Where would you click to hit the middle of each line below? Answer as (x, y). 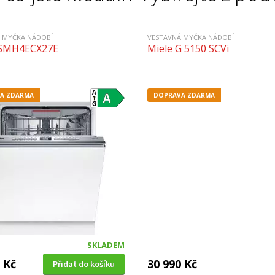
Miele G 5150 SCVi (188, 48)
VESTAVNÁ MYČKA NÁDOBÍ (191, 37)
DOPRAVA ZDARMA (184, 95)
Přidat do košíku (84, 264)
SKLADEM (106, 245)
